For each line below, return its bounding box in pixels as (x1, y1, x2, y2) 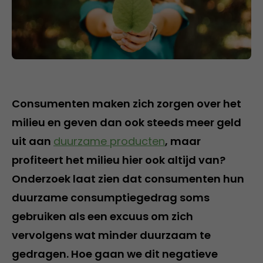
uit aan (12, 134, 53, 149)
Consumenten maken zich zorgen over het (12, 96, 241, 111)
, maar (165, 134, 201, 149)
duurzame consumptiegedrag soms (12, 190, 210, 205)
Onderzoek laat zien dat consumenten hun (12, 171, 244, 186)
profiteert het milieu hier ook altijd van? (12, 153, 225, 167)
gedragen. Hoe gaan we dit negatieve (12, 247, 218, 261)
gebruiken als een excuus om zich (12, 209, 193, 224)
